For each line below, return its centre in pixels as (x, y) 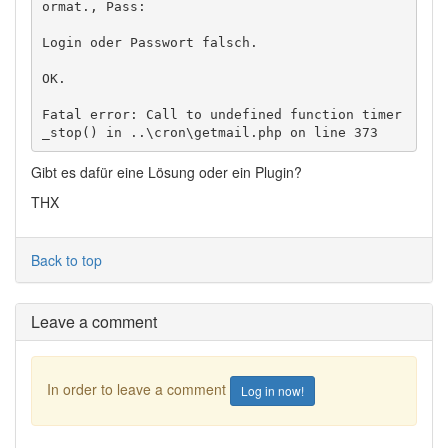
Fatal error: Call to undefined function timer (221, 114)
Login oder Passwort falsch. (149, 42)
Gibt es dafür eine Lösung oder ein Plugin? (166, 172)
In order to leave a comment (138, 388)
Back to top (66, 260)
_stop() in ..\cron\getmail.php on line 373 (209, 132)
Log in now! (272, 390)
